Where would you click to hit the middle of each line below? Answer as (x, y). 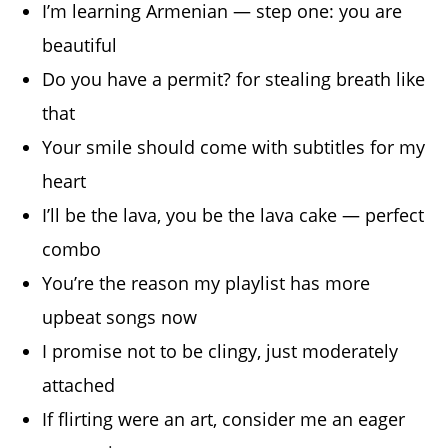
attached (79, 384)
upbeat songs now (120, 316)
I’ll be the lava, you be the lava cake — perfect (233, 214)
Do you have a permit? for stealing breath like (234, 78)
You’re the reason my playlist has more (206, 282)
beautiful (80, 44)
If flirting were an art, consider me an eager (224, 418)
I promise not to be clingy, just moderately (220, 350)
